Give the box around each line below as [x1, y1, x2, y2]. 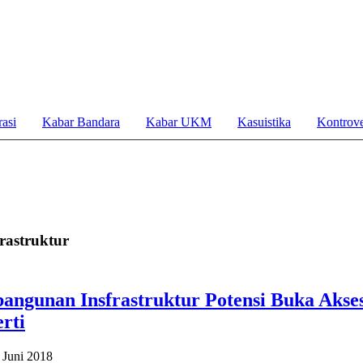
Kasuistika [237, 115, 291, 130]
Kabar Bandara [42, 115, 120, 130]
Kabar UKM [146, 115, 211, 130]
